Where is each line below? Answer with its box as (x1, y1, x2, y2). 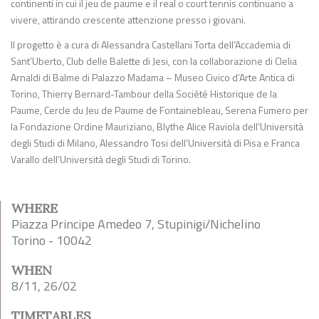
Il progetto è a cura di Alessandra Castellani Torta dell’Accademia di (11, 37, 291, 52)
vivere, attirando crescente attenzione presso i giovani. (11, 12, 246, 27)
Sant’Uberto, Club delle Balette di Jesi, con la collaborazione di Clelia (11, 53, 297, 68)
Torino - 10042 (11, 231, 92, 250)
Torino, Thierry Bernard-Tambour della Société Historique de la (11, 86, 277, 101)
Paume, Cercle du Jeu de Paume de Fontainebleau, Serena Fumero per (11, 103, 308, 117)
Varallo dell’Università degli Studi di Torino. (11, 152, 191, 167)
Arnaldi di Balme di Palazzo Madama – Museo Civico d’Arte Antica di (11, 70, 295, 85)
